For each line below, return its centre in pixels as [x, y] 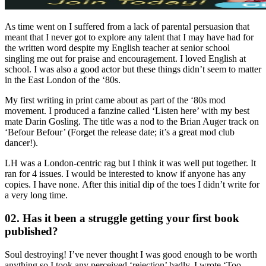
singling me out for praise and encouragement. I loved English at [125, 59]
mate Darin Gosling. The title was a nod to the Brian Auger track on [132, 122]
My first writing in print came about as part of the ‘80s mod [115, 100]
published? [31, 231]
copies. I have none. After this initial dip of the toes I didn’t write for [132, 185]
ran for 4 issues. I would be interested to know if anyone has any [125, 174]
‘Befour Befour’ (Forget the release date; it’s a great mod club [120, 132]
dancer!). [21, 143]
